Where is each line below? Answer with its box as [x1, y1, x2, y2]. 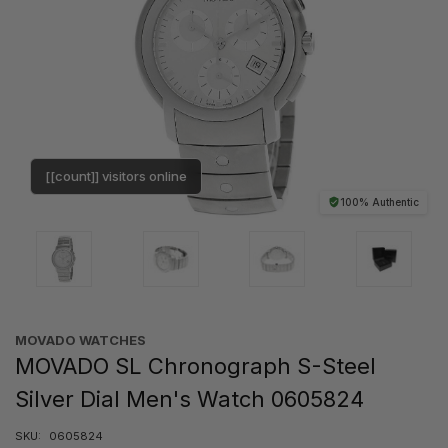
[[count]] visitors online [45, 167, 187, 184]
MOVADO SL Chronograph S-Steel [15, 352, 376, 379]
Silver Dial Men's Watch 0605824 [15, 385, 364, 412]
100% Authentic [340, 195, 419, 208]
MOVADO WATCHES [15, 331, 146, 348]
